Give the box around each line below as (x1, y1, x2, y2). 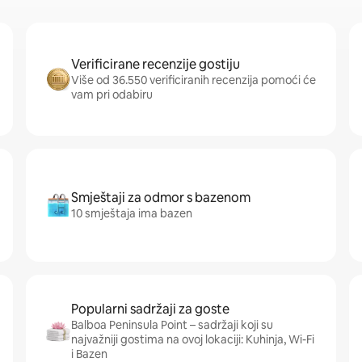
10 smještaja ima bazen (71, 206, 192, 221)
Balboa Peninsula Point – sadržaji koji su (71, 318, 273, 332)
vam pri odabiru (71, 87, 153, 102)
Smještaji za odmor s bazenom (71, 189, 250, 206)
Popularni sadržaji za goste (71, 301, 229, 318)
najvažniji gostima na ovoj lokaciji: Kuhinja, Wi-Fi (71, 332, 314, 347)
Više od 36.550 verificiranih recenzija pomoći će (71, 73, 316, 87)
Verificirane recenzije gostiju (71, 56, 240, 73)
